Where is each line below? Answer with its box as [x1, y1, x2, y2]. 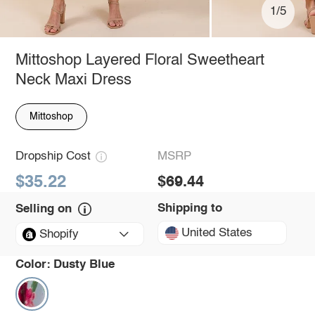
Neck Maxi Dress [15, 72, 131, 88]
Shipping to [157, 202, 222, 214]
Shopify [39, 228, 79, 240]
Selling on [15, 202, 72, 215]
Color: [15, 258, 51, 271]
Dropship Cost [15, 150, 91, 163]
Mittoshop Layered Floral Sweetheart [15, 52, 264, 68]
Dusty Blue [53, 258, 115, 271]
